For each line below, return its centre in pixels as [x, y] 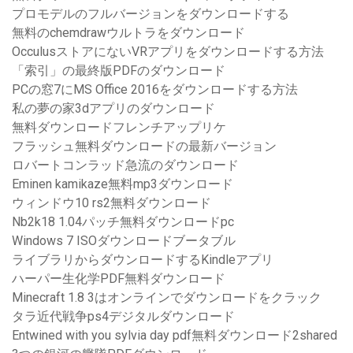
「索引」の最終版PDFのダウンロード [119, 71]
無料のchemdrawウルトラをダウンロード [128, 33]
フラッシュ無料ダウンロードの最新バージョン [144, 147]
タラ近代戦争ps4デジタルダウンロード [123, 317]
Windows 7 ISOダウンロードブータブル [124, 241]
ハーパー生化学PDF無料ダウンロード [119, 279]
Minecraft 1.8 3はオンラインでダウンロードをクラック [167, 298]
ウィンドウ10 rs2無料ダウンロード [111, 203]
